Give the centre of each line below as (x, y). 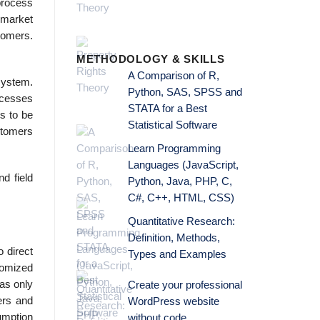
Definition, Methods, (174, 237)
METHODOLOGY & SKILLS (151, 59)
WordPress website (173, 301)
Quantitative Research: (181, 221)
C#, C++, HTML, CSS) (181, 197)
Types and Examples (177, 254)
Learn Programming (174, 148)
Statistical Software (172, 125)
